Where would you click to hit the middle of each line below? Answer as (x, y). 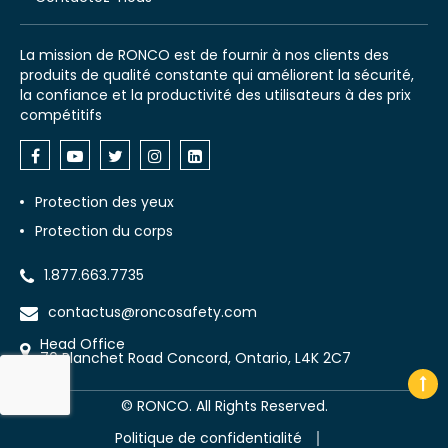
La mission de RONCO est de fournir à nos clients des (204, 55)
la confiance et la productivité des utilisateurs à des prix (215, 95)
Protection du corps (104, 231)
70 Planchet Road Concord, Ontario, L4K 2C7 (195, 358)
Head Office (82, 344)
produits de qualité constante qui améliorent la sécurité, (217, 75)
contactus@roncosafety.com (152, 312)
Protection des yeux (104, 202)
